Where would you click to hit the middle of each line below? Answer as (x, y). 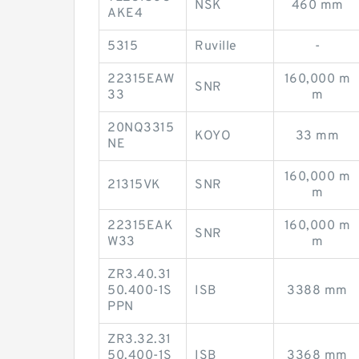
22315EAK (140, 226)
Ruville (216, 46)
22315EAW (141, 79)
